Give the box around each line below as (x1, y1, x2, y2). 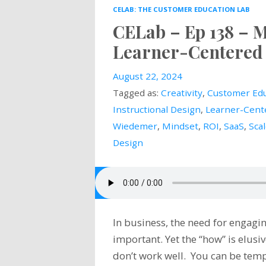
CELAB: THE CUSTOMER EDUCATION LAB (112, 5, 250, 14)
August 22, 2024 (112, 70, 182, 83)
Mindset (161, 120, 198, 132)
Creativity (160, 87, 202, 99)
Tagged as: (112, 87, 161, 99)
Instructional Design (112, 103, 201, 116)
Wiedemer (112, 120, 157, 132)
